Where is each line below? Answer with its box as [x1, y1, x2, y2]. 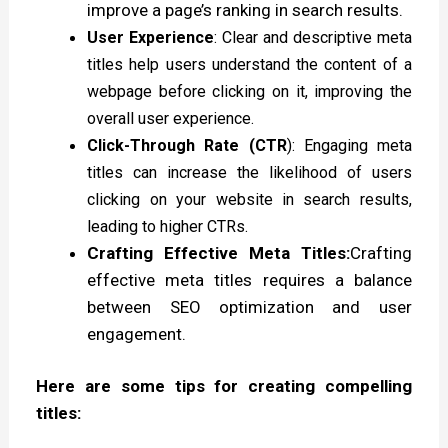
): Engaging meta [286, 135, 412, 155]
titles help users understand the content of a [87, 54, 412, 74]
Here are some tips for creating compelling [36, 376, 412, 397]
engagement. [87, 323, 191, 344]
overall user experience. [87, 108, 255, 128]
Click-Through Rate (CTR [87, 135, 287, 155]
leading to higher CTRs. [87, 216, 249, 236]
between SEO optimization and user [87, 296, 412, 317]
